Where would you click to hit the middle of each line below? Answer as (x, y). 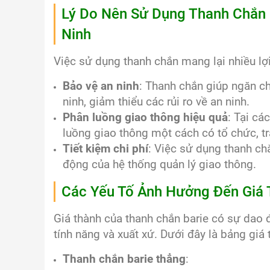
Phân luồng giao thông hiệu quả (145, 118)
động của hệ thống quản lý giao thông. (159, 165)
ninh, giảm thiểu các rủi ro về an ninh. (156, 102)
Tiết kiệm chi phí (105, 149)
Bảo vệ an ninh (101, 86)
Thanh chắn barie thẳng (124, 259)
